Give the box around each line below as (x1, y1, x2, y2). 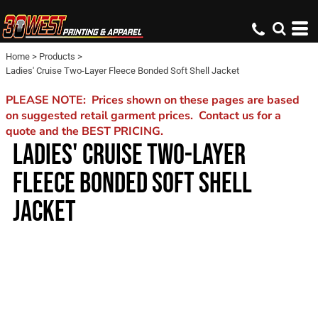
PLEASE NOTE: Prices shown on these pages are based (6, 92, 300, 108)
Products (39, 51, 75, 62)
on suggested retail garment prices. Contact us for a (6, 108, 281, 124)
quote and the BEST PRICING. (6, 124, 163, 139)
